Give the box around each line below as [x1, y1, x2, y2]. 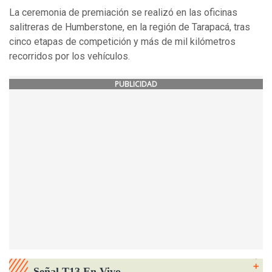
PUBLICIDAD [115, 79, 157, 90]
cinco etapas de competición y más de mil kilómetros [9, 36, 236, 48]
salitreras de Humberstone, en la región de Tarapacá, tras [9, 21, 250, 33]
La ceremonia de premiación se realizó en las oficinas [9, 7, 237, 19]
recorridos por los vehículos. [9, 50, 130, 63]
